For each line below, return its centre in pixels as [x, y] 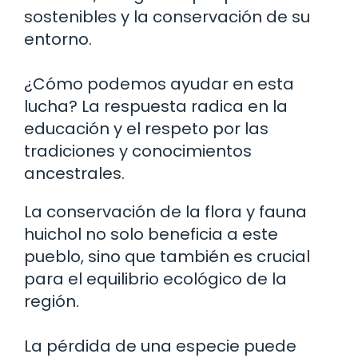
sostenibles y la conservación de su [167, 16]
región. [52, 301]
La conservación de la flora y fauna [165, 211]
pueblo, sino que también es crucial [167, 256]
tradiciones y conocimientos [138, 151]
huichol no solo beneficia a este [151, 234]
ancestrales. [74, 173]
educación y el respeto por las [146, 128]
